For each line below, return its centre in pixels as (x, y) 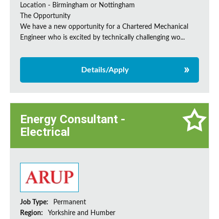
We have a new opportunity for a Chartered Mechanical (104, 27)
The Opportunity (45, 16)
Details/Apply (105, 70)
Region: (32, 213)
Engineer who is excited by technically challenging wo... (102, 38)
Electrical (45, 132)
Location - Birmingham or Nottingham (77, 6)
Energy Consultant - (73, 120)
